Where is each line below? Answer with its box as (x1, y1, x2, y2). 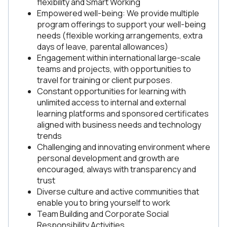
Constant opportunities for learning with (37, 86, 186, 97)
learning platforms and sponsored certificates (37, 108, 209, 119)
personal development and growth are (37, 153, 179, 164)
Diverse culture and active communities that (37, 186, 199, 197)
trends (37, 130, 62, 141)
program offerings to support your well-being (37, 19, 206, 30)
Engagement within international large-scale (37, 52, 201, 63)
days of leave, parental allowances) (37, 41, 168, 52)
